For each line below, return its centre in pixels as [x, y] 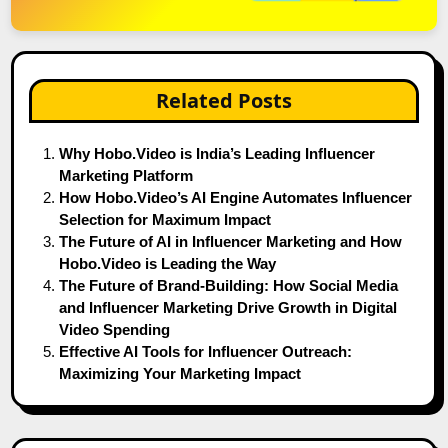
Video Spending [115, 329]
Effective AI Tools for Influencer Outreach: [206, 351]
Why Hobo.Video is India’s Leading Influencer [217, 153]
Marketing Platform [126, 175]
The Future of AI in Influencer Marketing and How [231, 241]
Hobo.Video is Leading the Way [168, 263]
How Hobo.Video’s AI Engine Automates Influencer [236, 197]
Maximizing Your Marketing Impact [180, 373]
